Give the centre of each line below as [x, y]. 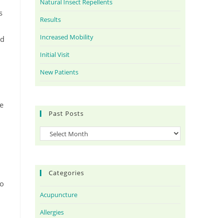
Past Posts [66, 113]
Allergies [52, 212]
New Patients [59, 72]
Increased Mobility [67, 37]
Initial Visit [55, 54]
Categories [67, 173]
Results [51, 19]
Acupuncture [59, 195]
